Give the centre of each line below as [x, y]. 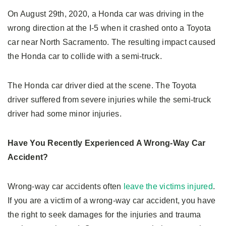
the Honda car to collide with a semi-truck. [86, 56]
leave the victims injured [168, 186]
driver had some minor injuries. [67, 114]
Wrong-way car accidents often [66, 186]
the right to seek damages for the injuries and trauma [104, 214]
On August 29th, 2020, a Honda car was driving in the [106, 14]
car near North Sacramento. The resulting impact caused [112, 42]
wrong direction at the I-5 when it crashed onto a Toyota [109, 28]
